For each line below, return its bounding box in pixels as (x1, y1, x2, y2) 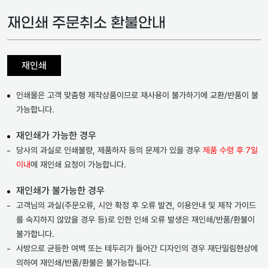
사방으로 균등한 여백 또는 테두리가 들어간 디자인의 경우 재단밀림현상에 (16, 243, 258, 254)
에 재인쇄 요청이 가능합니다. (31, 160, 126, 170)
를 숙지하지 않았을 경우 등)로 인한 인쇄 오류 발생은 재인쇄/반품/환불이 (16, 215, 255, 225)
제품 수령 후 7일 (203, 145, 258, 156)
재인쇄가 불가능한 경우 (16, 185, 105, 197)
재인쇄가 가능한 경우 (16, 130, 96, 142)
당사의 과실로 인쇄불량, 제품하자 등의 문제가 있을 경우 (16, 145, 200, 156)
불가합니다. (16, 229, 54, 239)
